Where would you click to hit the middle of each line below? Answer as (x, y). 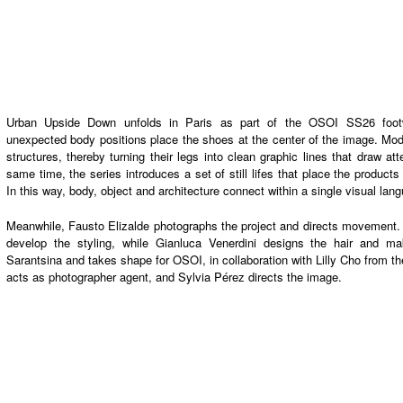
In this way (34, 191)
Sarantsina (34, 260)
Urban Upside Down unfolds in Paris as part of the (157, 122)
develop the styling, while (81, 243)
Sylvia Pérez (211, 277)
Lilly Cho (339, 260)
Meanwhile (33, 226)
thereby (86, 157)
